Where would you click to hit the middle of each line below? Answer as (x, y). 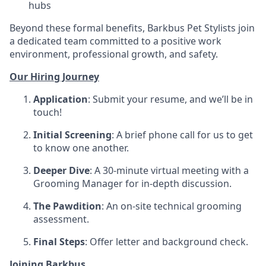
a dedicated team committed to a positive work (115, 41)
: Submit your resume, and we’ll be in (170, 99)
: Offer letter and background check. (167, 241)
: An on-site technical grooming (172, 206)
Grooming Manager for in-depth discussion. (132, 183)
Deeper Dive (61, 170)
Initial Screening (72, 134)
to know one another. (81, 148)
